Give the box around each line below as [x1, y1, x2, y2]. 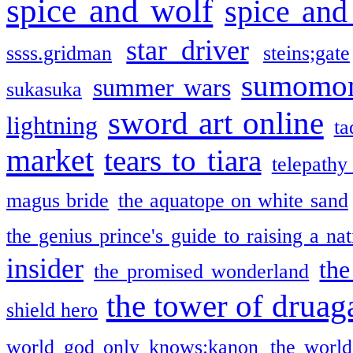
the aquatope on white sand [117, 188, 348, 212]
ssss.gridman [6, 41, 112, 65]
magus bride [6, 188, 110, 212]
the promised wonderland [94, 259, 310, 283]
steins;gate [262, 41, 350, 65]
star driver [126, 34, 249, 66]
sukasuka [6, 77, 82, 101]
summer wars [92, 73, 231, 102]
